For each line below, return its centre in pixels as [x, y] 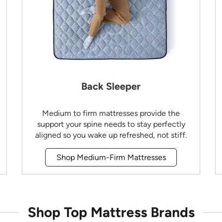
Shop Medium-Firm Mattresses [111, 157]
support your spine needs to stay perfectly [111, 124]
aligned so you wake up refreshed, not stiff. [111, 135]
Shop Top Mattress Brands [111, 212]
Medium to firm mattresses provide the [111, 113]
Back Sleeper [111, 86]
